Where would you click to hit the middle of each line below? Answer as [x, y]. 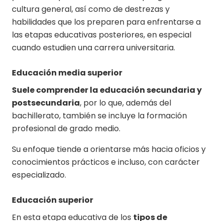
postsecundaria [46, 103]
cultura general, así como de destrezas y [91, 9]
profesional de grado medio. [66, 128]
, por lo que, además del [126, 103]
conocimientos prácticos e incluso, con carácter [106, 162]
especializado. [39, 175]
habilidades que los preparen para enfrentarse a [106, 22]
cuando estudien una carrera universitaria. [93, 47]
